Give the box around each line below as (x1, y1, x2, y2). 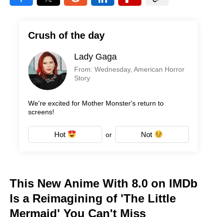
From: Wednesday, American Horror (74, 65, 185, 73)
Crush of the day (28, 30, 105, 41)
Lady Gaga (74, 51, 117, 62)
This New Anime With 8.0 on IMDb (10, 176, 198, 190)
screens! (28, 108, 54, 116)
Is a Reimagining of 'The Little (10, 191, 176, 205)
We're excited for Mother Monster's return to (28, 99, 164, 107)
